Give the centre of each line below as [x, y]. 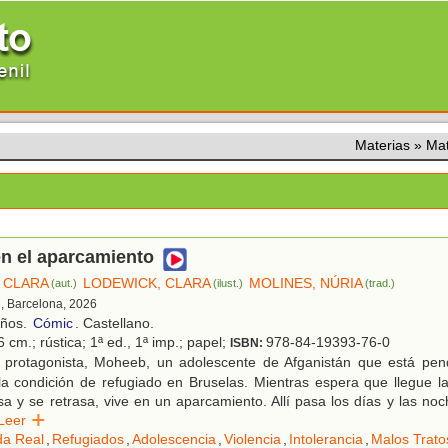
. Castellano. [114, 323]
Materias [382, 145]
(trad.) [380, 283]
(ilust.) [228, 283]
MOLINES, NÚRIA [306, 283]
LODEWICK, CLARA [147, 283]
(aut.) [64, 283]
